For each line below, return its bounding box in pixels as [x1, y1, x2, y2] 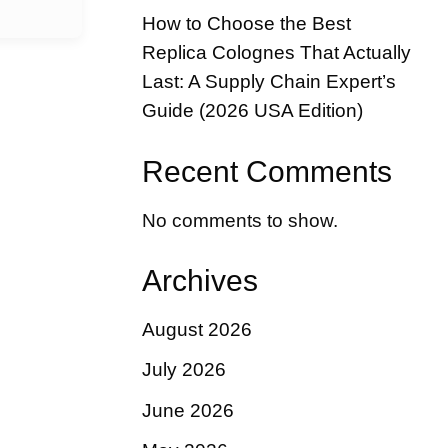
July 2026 [142, 359, 226, 381]
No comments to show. [142, 209, 338, 231]
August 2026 [142, 319, 252, 341]
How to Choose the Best [142, 12, 351, 34]
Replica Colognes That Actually [142, 41, 411, 63]
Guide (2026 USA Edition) [142, 99, 363, 121]
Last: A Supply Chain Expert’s [142, 70, 396, 92]
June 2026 [142, 399, 234, 421]
